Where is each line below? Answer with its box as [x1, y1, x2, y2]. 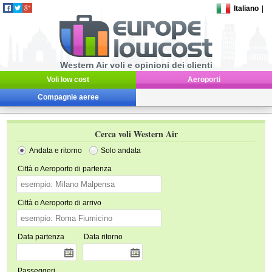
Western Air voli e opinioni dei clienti [59, 60, 212, 70]
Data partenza [18, 233, 65, 241]
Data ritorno [84, 233, 123, 241]
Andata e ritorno [29, 146, 83, 155]
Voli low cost [47, 75, 89, 84]
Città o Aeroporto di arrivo [18, 199, 102, 207]
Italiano [234, 4, 259, 13]
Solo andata [101, 146, 141, 155]
